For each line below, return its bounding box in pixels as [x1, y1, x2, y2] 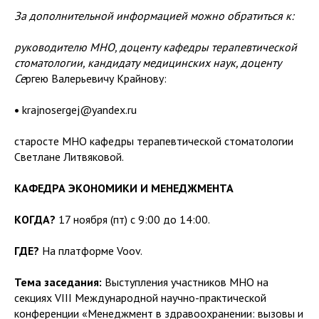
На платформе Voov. [39, 244, 142, 258]
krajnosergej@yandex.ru [22, 103, 137, 117]
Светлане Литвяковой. [14, 150, 124, 164]
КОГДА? [14, 212, 58, 226]
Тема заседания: [14, 275, 105, 289]
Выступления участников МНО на [105, 275, 268, 289]
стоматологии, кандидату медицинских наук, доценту [14, 56, 281, 70]
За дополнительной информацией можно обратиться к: [14, 9, 294, 23]
